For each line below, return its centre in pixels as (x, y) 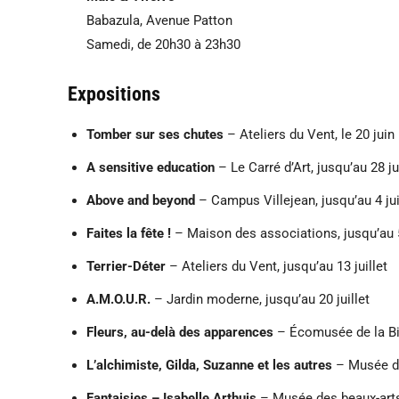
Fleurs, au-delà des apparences (180, 332)
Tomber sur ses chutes (155, 134)
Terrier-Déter (126, 266)
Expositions (114, 94)
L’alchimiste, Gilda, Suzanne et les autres (209, 365)
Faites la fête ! (129, 233)
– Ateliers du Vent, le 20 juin (309, 134)
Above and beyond (141, 200)
